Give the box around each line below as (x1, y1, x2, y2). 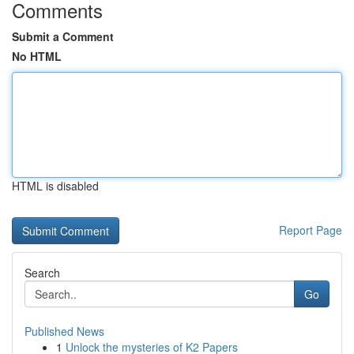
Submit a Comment (12, 28, 114, 44)
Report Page (279, 222, 342, 238)
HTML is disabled (12, 178, 99, 194)
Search (24, 265, 60, 281)
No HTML (12, 48, 62, 64)
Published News (24, 323, 104, 339)
